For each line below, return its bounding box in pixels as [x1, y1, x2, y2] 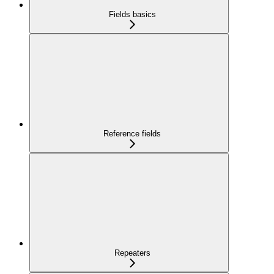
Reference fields [103, 129, 161, 139]
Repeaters [114, 248, 150, 258]
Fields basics [108, 10, 156, 20]
